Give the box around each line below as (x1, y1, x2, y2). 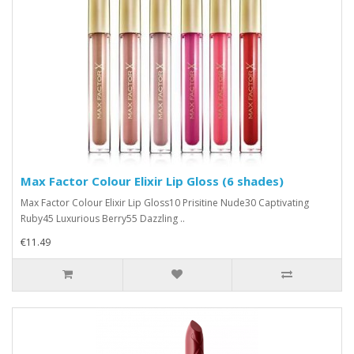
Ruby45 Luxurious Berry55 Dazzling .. (21, 212, 185, 225)
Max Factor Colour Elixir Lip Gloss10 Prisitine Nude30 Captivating (21, 196, 309, 209)
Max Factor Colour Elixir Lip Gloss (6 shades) (21, 173, 284, 189)
